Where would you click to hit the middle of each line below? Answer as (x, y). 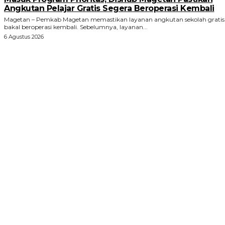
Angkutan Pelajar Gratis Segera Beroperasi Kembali (109, 9)
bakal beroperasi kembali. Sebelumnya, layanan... (76, 27)
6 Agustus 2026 (24, 37)
